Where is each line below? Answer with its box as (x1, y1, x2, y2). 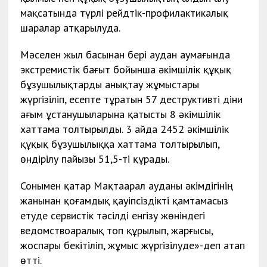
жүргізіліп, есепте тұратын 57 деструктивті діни (20, 92, 243, 106)
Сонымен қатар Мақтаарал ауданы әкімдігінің (20, 178, 233, 193)
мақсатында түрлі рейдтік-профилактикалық (20, 5, 228, 20)
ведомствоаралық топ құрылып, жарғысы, (20, 223, 213, 237)
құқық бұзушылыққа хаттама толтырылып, (20, 136, 219, 151)
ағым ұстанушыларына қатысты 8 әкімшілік (20, 107, 221, 121)
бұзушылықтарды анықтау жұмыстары (20, 77, 199, 91)
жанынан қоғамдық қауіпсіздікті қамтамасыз (20, 193, 228, 207)
